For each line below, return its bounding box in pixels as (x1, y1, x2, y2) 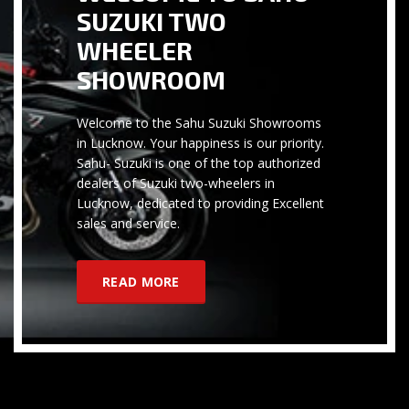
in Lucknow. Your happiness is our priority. (77, 133, 324, 152)
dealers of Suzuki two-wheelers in (77, 173, 275, 192)
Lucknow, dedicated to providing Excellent (77, 194, 324, 212)
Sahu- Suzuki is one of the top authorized (77, 153, 320, 172)
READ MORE (102, 272, 180, 290)
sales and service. (77, 214, 184, 232)
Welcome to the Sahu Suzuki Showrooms (77, 113, 321, 131)
